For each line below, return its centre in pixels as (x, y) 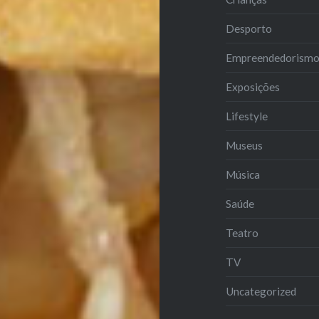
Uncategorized (261, 291)
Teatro (242, 232)
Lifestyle (247, 116)
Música (243, 174)
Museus (245, 145)
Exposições (253, 87)
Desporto (249, 28)
